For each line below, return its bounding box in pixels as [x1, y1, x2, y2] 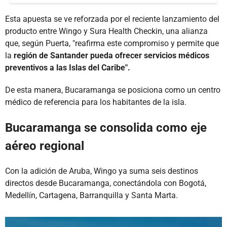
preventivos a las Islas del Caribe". [5, 62, 130, 72]
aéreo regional [5, 138, 84, 153]
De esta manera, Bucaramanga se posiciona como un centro [5, 85, 220, 95]
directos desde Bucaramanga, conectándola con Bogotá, [5, 178, 206, 188]
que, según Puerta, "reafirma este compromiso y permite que [5, 38, 219, 48]
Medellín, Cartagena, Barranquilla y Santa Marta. [5, 190, 178, 200]
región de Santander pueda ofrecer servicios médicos [14, 50, 209, 60]
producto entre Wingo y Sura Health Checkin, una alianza [5, 26, 208, 36]
